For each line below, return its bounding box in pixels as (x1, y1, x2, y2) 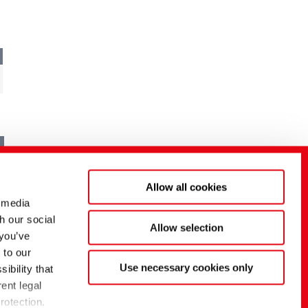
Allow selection (149, 221, 223, 233)
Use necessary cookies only (120, 261, 253, 274)
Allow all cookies (146, 181, 227, 193)
